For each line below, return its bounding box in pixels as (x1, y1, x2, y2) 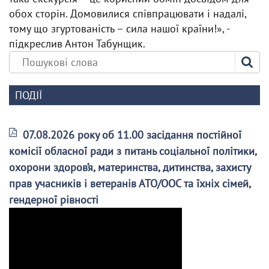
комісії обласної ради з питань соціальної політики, (9, 144, 256, 158)
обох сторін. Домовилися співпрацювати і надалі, (9, 7, 246, 20)
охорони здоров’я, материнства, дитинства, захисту (9, 160, 250, 174)
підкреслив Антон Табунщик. (9, 37, 145, 50)
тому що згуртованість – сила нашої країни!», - (9, 22, 229, 35)
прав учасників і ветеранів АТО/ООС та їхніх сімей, (9, 177, 250, 190)
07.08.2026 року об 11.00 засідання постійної (23, 128, 241, 142)
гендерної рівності (9, 193, 98, 207)
